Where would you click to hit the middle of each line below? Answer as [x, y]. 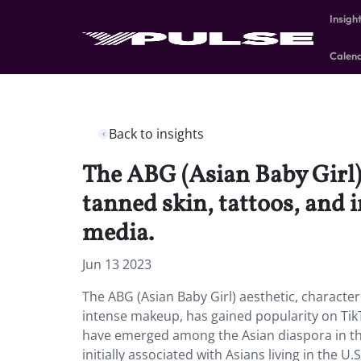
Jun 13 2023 [117, 264]
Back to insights [156, 134]
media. [120, 234]
